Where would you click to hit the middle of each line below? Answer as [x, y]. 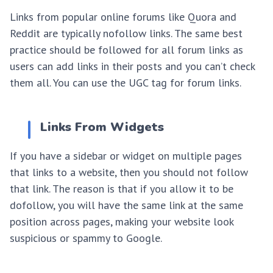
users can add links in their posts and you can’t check [132, 66]
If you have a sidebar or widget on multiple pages [126, 156]
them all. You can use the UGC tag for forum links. [126, 83]
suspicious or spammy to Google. [86, 238]
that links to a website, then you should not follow [129, 172]
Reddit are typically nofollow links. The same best [126, 34]
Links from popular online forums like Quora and [123, 17]
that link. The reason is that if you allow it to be [122, 189]
